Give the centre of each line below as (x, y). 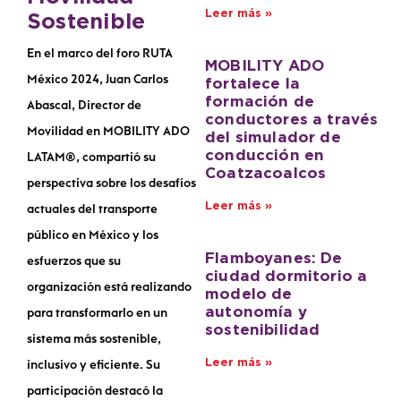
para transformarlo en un (97, 313)
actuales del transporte (92, 209)
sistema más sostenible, (94, 339)
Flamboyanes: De (274, 259)
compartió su (119, 158)
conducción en (265, 156)
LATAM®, (55, 158)
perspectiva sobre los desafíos (111, 183)
